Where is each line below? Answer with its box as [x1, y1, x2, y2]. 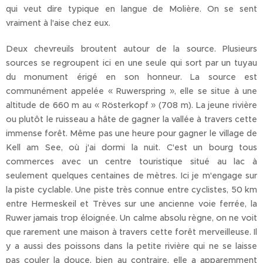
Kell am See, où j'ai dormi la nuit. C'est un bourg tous [6, 142, 257, 153]
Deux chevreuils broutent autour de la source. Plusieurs [6, 43, 257, 55]
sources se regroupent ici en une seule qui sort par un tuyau [6, 58, 257, 69]
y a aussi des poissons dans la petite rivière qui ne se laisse [6, 241, 257, 252]
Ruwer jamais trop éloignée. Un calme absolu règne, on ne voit [6, 213, 257, 224]
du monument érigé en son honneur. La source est [6, 72, 257, 83]
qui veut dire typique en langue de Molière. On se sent [6, 4, 257, 15]
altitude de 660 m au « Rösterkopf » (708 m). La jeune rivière [6, 100, 257, 111]
